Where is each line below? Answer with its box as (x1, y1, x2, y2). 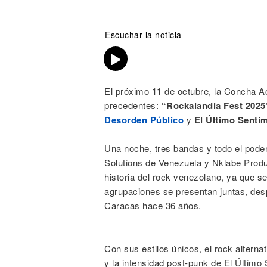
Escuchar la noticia (105, 29, 182, 41)
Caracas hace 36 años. (104, 199, 201, 212)
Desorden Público (104, 113, 184, 126)
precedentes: (104, 99, 162, 111)
